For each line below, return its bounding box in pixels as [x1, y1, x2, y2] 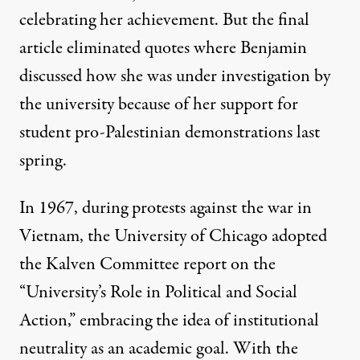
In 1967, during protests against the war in [19, 194, 312, 221]
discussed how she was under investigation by [19, 63, 330, 89]
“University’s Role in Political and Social [19, 279, 297, 305]
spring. [19, 147, 67, 174]
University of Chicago [114, 223, 268, 249]
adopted [268, 223, 327, 249]
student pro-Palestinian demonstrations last [19, 119, 320, 145]
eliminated [67, 35, 141, 61]
